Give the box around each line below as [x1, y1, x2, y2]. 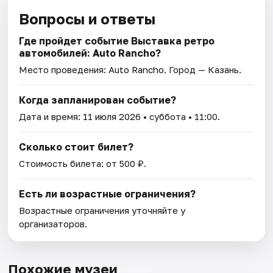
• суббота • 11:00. [141, 110, 221, 122]
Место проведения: [19, 63, 109, 75]
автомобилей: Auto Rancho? [19, 46, 161, 59]
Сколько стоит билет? [19, 140, 134, 153]
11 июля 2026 [83, 110, 141, 122]
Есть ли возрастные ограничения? [19, 187, 196, 200]
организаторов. [19, 218, 88, 229]
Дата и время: [19, 110, 83, 122]
